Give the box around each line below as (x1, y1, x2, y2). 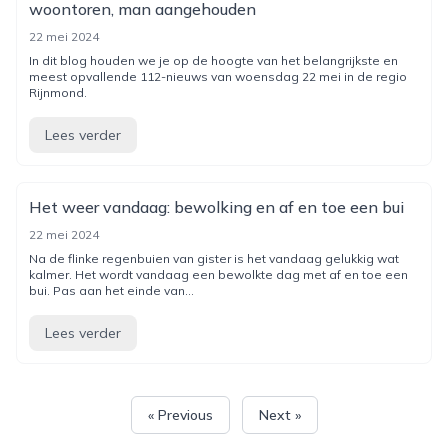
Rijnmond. (29, 85, 87, 100)
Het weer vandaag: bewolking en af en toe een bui (29, 197, 404, 217)
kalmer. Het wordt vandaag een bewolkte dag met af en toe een (29, 267, 408, 282)
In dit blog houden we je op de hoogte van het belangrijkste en (29, 53, 398, 68)
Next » (258, 406, 301, 424)
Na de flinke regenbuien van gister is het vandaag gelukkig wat (29, 251, 399, 266)
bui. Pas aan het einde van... (29, 283, 194, 298)
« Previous (147, 406, 213, 424)
